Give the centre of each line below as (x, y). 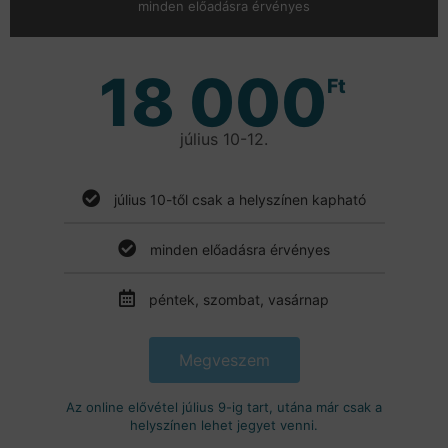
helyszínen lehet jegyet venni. (224, 425)
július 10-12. (224, 139)
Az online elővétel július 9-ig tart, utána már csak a (224, 407)
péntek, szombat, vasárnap (239, 300)
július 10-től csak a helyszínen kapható (240, 200)
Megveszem (224, 360)
